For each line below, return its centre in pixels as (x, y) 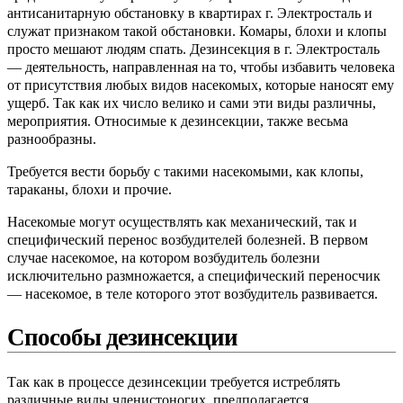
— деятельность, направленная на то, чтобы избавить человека (201, 67)
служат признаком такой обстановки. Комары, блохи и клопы (197, 31)
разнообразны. (52, 139)
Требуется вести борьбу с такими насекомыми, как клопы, (185, 172)
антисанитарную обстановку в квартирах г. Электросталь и (190, 13)
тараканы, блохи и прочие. (90, 190)
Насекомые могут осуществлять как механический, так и (182, 222)
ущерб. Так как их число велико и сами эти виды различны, (192, 103)
